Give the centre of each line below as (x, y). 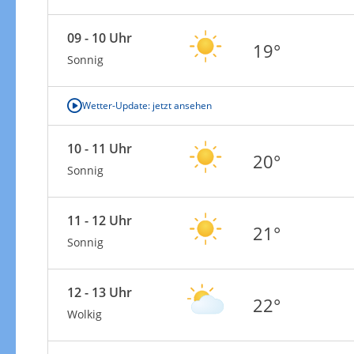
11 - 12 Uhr (99, 220)
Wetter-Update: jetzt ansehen (147, 105)
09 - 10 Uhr (99, 38)
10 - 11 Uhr (99, 148)
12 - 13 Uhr (99, 292)
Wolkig (84, 314)
